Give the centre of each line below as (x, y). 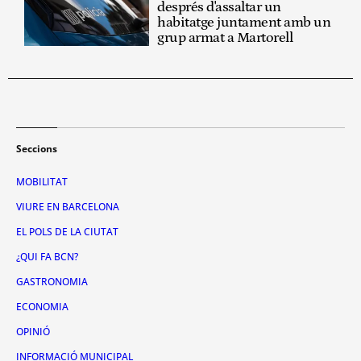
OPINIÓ (33, 331)
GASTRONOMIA (52, 281)
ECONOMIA (42, 306)
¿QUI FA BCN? (47, 256)
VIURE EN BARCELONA (68, 206)
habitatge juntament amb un (244, 22)
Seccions (37, 148)
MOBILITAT (42, 181)
